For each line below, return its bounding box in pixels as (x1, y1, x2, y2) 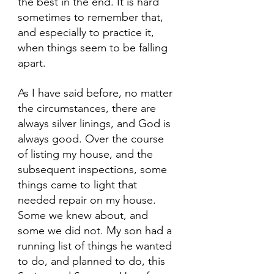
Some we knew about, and (18, 209, 151, 223)
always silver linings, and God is (18, 117, 174, 131)
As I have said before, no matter (18, 86, 176, 100)
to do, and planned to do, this (18, 254, 168, 268)
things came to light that (18, 178, 140, 192)
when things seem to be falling (18, 41, 171, 55)
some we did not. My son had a (18, 224, 175, 238)
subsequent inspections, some (18, 163, 170, 177)
